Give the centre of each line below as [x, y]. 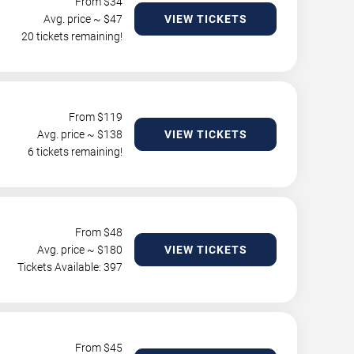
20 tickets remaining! [72, 36]
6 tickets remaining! [75, 152]
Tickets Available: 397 [70, 267]
